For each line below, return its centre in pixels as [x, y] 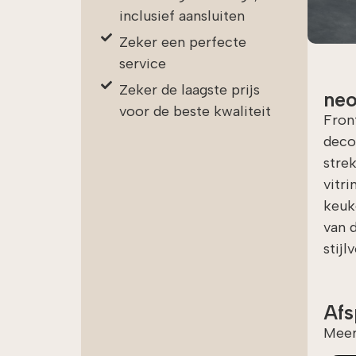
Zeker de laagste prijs [189, 89]
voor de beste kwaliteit [195, 111]
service [142, 63]
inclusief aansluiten [182, 15]
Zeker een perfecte [182, 42]
